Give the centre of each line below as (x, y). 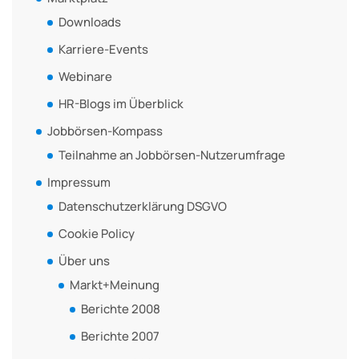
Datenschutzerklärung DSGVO (143, 206)
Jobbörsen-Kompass (105, 131)
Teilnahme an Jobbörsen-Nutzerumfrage (172, 155)
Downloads (90, 22)
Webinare (85, 76)
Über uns (84, 260)
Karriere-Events (103, 49)
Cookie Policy (97, 233)
